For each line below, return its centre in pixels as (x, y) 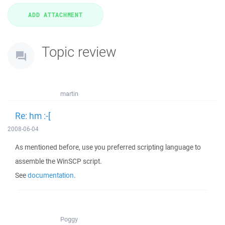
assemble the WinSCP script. (59, 161)
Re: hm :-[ (33, 116)
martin (69, 94)
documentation (51, 175)
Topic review (79, 51)
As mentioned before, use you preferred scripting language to (108, 147)
